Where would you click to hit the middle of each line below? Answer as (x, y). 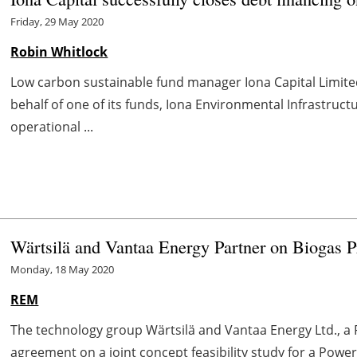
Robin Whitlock (59, 51)
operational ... (52, 126)
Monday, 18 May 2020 (63, 270)
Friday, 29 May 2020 (57, 21)
